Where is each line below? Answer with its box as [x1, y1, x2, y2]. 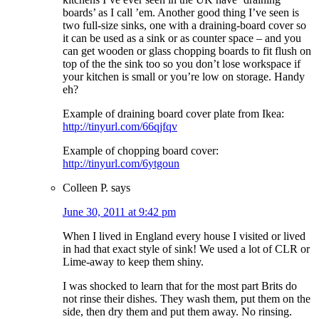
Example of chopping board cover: [63, 145, 219, 157]
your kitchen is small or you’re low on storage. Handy [63, 70, 305, 83]
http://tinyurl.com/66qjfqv [63, 120, 177, 133]
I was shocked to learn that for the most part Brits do [63, 280, 297, 293]
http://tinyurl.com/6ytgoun [63, 157, 179, 170]
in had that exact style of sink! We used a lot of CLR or [63, 243, 310, 256]
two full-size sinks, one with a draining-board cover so [63, 19, 306, 32]
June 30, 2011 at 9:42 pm [63, 206, 176, 219]
